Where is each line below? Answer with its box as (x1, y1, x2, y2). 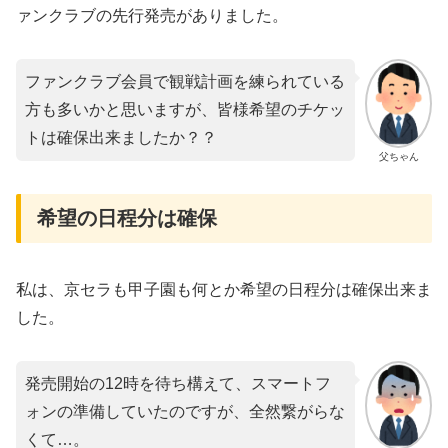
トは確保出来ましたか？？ (25, 128, 217, 146)
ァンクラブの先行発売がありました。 (16, 6, 288, 24)
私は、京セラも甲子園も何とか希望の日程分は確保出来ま (16, 280, 432, 298)
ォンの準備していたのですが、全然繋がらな (25, 402, 345, 420)
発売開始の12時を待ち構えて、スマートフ (25, 374, 331, 392)
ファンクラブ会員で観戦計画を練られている (25, 72, 345, 90)
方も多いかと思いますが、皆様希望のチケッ (25, 100, 345, 118)
